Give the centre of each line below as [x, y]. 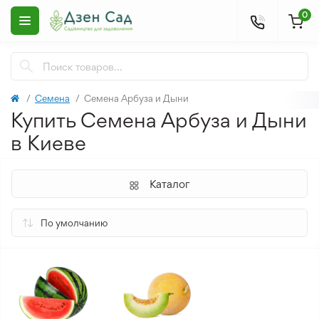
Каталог [170, 184]
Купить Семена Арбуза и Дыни [159, 120]
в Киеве [48, 143]
